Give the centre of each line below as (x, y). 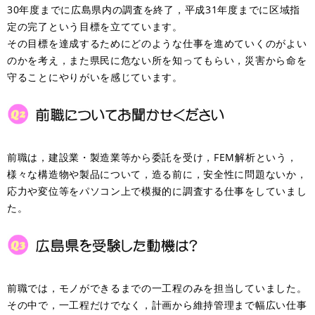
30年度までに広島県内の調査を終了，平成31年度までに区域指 (154, 9)
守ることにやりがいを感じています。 (95, 77)
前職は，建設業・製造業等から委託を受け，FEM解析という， (152, 157)
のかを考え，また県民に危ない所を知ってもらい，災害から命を (157, 60)
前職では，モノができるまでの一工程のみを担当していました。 (157, 288)
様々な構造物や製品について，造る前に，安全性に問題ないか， (157, 174)
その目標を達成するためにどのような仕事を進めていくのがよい (157, 43)
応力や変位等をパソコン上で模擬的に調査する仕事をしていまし (157, 191)
